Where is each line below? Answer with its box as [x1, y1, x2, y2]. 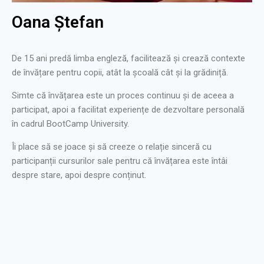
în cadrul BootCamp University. [12, 118, 129, 130]
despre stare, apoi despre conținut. [12, 170, 146, 181]
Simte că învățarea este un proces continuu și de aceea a [12, 90, 234, 101]
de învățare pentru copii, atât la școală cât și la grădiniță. [12, 67, 228, 78]
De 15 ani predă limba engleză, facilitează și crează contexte [12, 53, 245, 64]
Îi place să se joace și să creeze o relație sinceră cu [12, 141, 212, 153]
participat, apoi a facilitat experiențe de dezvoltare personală [12, 104, 245, 115]
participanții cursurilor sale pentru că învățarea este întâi [12, 156, 227, 167]
